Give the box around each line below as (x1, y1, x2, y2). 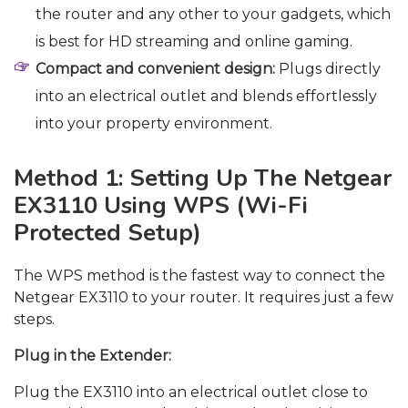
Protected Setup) (14, 217, 201, 250)
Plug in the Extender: (14, 347, 171, 365)
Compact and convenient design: (36, 60, 279, 78)
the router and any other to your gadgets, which (36, 5, 391, 24)
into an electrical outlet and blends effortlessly (36, 87, 377, 106)
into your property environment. (36, 115, 272, 133)
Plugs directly (279, 60, 381, 78)
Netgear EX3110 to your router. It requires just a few (14, 289, 393, 307)
